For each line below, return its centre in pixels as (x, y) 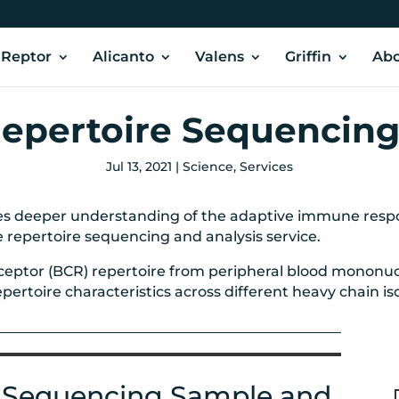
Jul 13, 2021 (139, 166)
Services (266, 166)
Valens (219, 57)
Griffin (308, 57)
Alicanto (123, 57)
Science (208, 166)
